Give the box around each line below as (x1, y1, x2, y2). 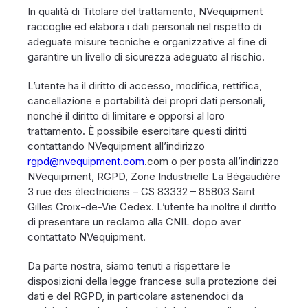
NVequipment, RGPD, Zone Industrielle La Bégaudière (27, 170, 280, 183)
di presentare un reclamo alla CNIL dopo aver (27, 215, 241, 228)
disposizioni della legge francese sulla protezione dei (27, 274, 276, 287)
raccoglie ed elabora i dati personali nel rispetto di (27, 20, 261, 33)
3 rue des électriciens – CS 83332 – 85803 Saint (27, 185, 255, 198)
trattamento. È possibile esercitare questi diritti (27, 124, 247, 137)
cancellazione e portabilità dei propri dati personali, (27, 94, 265, 107)
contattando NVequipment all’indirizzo (27, 140, 205, 153)
